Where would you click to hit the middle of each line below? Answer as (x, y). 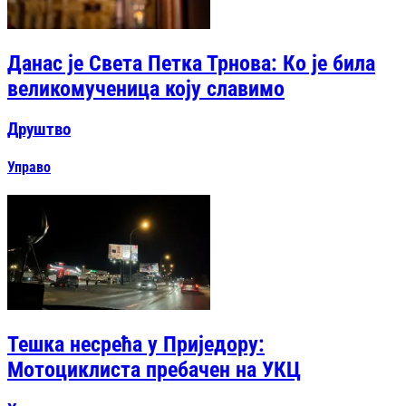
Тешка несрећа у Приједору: (136, 344)
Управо (29, 167)
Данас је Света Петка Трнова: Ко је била (191, 63)
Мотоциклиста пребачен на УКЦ (154, 369)
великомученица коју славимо (146, 88)
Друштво (39, 129)
